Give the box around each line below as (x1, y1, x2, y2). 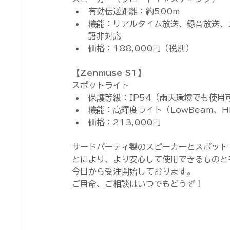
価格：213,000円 (88, 118, 161, 127)
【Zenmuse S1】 (72, 69, 146, 78)
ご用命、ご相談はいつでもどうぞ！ (72, 180, 204, 188)
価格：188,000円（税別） (88, 44, 194, 53)
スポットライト (72, 81, 130, 90)
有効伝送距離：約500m (88, 7, 181, 16)
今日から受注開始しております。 (72, 167, 196, 176)
